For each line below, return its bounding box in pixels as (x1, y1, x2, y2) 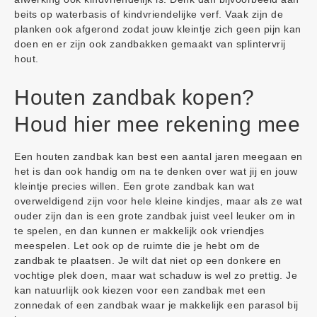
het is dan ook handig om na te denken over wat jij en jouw (14, 166, 297, 178)
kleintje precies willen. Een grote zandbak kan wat (14, 180, 254, 192)
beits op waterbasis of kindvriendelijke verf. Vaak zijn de (14, 8, 283, 21)
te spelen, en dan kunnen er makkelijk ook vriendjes (14, 225, 265, 237)
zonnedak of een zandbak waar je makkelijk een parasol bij (14, 299, 299, 311)
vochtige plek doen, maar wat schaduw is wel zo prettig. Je (14, 270, 297, 282)
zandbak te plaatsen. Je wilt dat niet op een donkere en (14, 255, 282, 267)
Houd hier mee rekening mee (14, 113, 300, 137)
